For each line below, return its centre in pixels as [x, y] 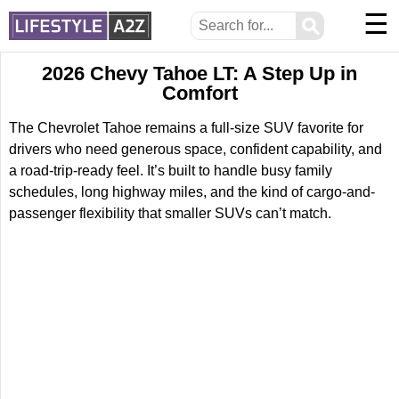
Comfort [199, 93]
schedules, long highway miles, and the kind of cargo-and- [192, 192]
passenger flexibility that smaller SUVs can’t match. [170, 213]
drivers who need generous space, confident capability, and [195, 149]
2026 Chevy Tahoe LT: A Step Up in [199, 73]
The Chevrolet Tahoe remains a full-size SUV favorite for [186, 128]
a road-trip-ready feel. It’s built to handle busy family [171, 171]
